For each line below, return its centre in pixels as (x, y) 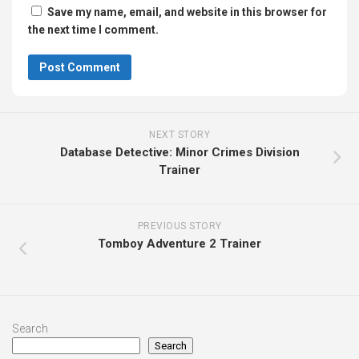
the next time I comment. (93, 29)
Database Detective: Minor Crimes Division (179, 152)
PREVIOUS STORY (179, 226)
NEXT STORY (179, 134)
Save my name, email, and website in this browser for (187, 12)
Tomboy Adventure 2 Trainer (179, 243)
